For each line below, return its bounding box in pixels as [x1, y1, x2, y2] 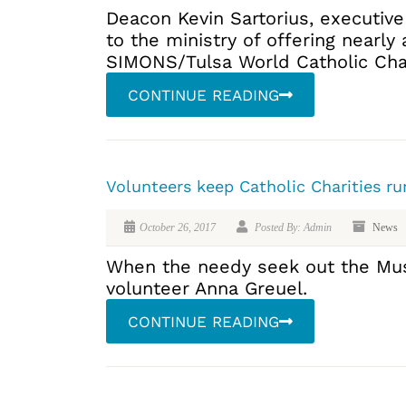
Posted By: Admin [252, 221, 332, 235]
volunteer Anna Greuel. [106, 277, 307, 300]
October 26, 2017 [140, 221, 216, 235]
